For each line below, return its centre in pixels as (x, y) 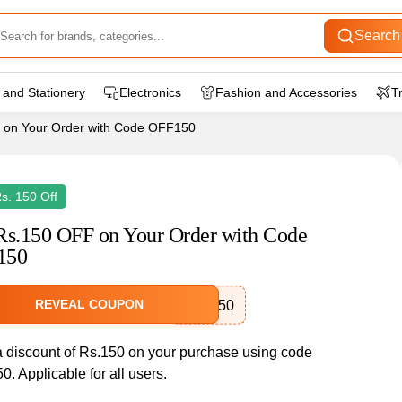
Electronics (150, 92)
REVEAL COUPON (89, 304)
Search (377, 35)
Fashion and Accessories (286, 92)
